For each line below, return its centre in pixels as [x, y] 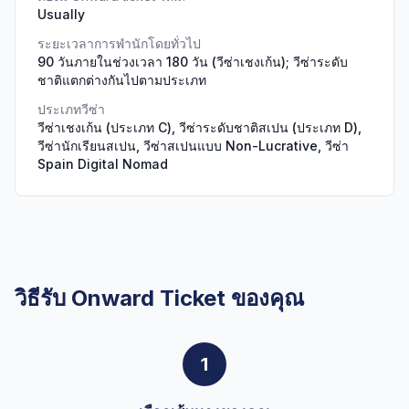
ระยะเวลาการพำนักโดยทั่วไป [119, 43]
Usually [61, 14]
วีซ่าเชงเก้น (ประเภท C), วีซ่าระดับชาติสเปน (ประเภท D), [199, 127]
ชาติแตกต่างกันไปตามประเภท [122, 80]
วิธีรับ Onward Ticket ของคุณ [159, 298]
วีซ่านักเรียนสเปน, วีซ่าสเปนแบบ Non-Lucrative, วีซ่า [193, 146]
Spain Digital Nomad [103, 164]
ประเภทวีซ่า [71, 109]
